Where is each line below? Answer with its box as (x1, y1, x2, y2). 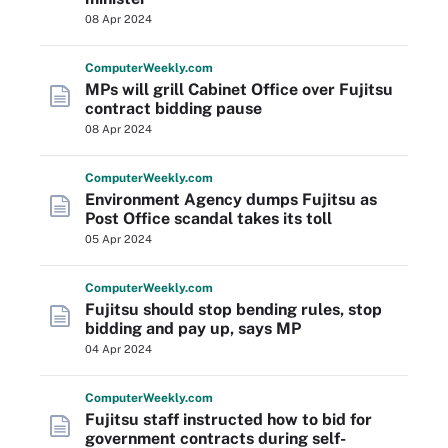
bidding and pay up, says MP (85, 319, 301, 338)
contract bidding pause (85, 99, 262, 118)
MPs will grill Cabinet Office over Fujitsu (85, 80, 393, 99)
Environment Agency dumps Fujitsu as (85, 190, 377, 209)
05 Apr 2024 (85, 233, 152, 245)
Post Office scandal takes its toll (85, 209, 332, 228)
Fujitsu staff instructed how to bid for (85, 410, 372, 429)
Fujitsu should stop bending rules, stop (85, 300, 382, 319)
